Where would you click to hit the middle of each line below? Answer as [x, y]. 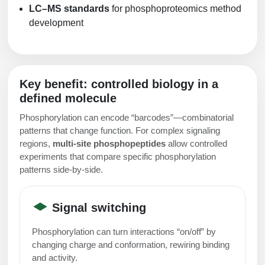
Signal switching [97, 207]
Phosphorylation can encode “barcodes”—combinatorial [127, 117]
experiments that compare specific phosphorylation [118, 156]
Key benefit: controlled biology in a [119, 84]
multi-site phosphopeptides [109, 143]
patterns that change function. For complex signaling [120, 130]
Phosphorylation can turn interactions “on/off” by [124, 231]
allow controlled [196, 143]
